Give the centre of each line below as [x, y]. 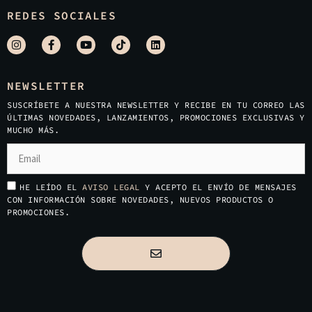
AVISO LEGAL [114, 187]
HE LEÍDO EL [51, 187]
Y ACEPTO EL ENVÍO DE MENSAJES [221, 187]
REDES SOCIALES [62, 15]
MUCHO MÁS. [33, 130]
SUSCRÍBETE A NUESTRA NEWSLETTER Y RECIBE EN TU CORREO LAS [156, 104]
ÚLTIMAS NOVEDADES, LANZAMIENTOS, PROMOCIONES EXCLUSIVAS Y [156, 117]
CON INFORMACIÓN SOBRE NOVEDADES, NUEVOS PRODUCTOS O [140, 199]
